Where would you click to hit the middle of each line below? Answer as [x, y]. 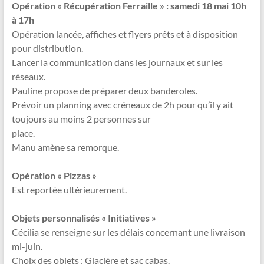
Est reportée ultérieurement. [69, 189]
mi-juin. [27, 246]
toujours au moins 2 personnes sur [81, 119]
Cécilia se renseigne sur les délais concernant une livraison [128, 232]
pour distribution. [47, 48]
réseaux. [28, 76]
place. [23, 133]
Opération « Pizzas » [54, 175]
